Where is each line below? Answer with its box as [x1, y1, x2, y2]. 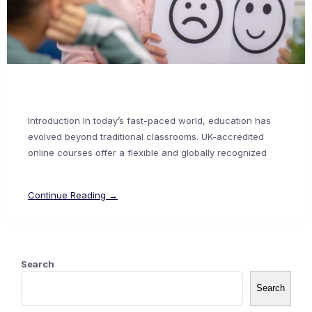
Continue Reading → [28, 189, 118, 201]
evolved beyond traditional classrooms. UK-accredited [28, 131, 264, 143]
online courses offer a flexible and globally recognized [28, 147, 267, 159]
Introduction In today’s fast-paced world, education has [28, 115, 271, 127]
